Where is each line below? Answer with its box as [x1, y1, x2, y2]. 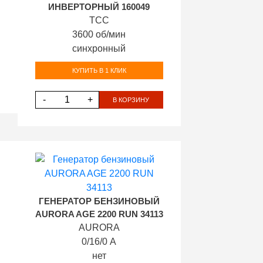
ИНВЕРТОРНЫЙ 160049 [48, 2, 150, 12]
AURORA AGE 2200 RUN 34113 [35, 210, 163, 219]
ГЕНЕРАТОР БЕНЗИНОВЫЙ [38, 197, 160, 206]
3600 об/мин [72, 29, 126, 39]
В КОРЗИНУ [113, 96, 150, 103]
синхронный [72, 43, 126, 53]
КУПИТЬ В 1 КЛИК [72, 66, 126, 74]
